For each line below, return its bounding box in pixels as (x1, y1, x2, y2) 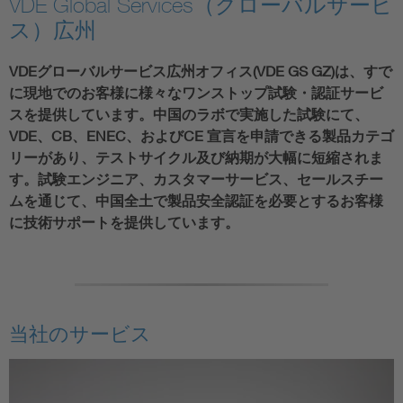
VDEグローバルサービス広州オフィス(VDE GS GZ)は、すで (9, 62, 392, 80)
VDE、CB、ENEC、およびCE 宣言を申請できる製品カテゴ (9, 127, 394, 145)
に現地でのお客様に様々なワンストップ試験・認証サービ (9, 84, 383, 102)
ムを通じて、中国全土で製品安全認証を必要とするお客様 (9, 192, 383, 210)
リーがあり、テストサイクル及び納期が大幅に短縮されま (9, 148, 383, 166)
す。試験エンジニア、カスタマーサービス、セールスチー (9, 170, 383, 188)
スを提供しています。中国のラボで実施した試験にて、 (9, 105, 369, 123)
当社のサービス (9, 322, 151, 346)
